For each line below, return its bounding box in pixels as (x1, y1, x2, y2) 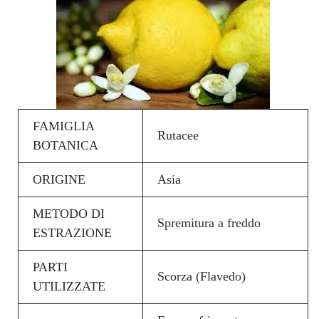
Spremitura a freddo (157, 215, 261, 230)
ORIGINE (33, 172, 85, 187)
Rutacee (157, 127, 199, 142)
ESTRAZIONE (33, 225, 112, 240)
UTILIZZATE (33, 278, 105, 293)
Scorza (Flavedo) (157, 268, 246, 283)
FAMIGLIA (33, 118, 95, 133)
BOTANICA (33, 137, 98, 152)
